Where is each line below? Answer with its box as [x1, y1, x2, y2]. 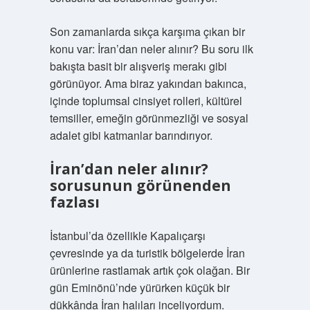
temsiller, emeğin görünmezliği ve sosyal [49, 110, 248, 126]
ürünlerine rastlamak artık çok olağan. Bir [49, 262, 250, 278]
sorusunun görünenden [49, 176, 231, 195]
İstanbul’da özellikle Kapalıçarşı [49, 228, 206, 244]
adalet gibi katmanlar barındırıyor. [49, 127, 212, 143]
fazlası [49, 192, 100, 212]
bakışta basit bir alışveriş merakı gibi [49, 58, 227, 74]
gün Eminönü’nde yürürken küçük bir [49, 280, 230, 295]
